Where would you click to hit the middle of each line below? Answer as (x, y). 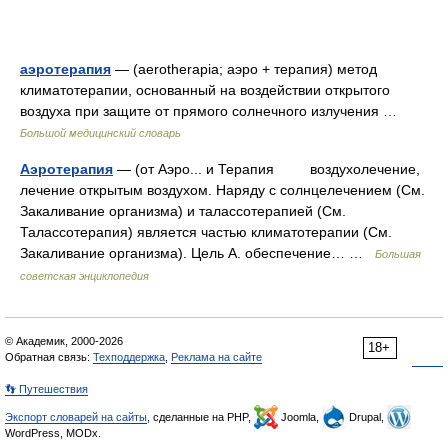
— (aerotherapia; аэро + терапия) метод (244, 69)
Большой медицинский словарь (100, 133)
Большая (398, 254)
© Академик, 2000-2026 (64, 341)
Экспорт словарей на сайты (76, 417)
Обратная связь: (49, 357)
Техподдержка (129, 357)
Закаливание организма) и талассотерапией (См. (183, 211)
